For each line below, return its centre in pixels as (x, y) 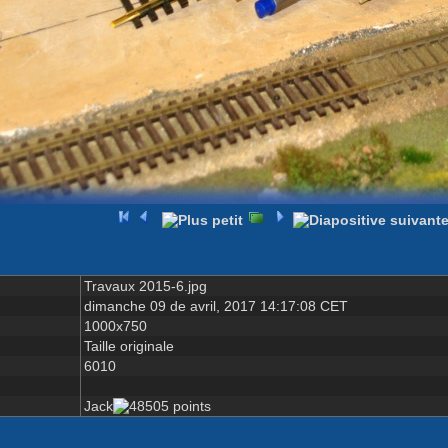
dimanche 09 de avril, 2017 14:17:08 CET (215, 305)
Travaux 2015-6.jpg (145, 285)
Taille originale (128, 345)
